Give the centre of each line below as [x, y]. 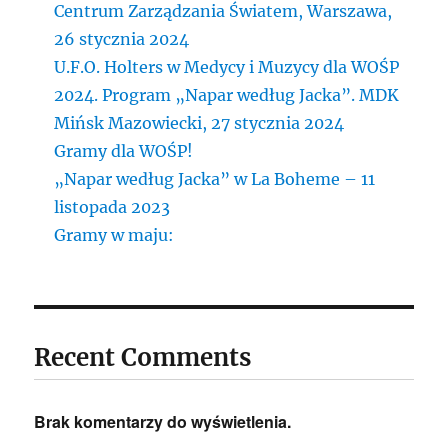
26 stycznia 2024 [122, 38]
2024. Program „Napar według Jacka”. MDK [227, 94]
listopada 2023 [112, 206]
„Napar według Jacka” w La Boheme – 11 [215, 178]
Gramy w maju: [114, 234]
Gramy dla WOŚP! [124, 150]
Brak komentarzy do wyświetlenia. [163, 421]
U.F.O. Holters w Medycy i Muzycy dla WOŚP [227, 66]
